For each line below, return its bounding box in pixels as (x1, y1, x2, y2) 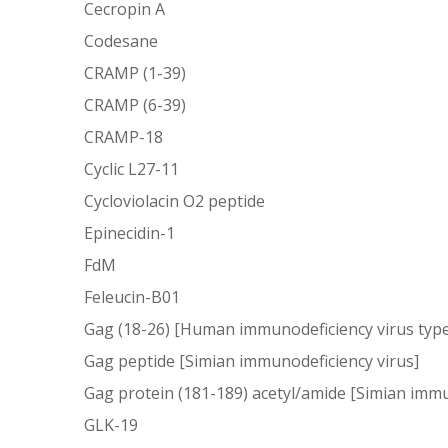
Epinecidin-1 (84, 221, 176, 244)
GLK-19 (84, 413, 139, 436)
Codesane (84, 29, 159, 52)
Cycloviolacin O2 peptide (84, 189, 266, 212)
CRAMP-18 (84, 125, 164, 148)
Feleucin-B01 (84, 285, 181, 308)
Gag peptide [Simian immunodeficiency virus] (84, 349, 420, 372)
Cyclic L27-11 (84, 157, 180, 180)
